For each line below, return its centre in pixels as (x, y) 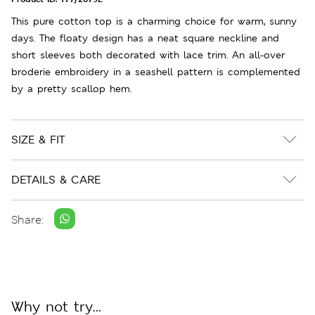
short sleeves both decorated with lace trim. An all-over (148, 54)
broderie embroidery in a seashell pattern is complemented (156, 71)
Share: (27, 220)
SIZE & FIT (38, 139)
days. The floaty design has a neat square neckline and (145, 38)
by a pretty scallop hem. (71, 88)
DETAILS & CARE (56, 179)
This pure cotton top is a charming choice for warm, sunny (154, 21)
